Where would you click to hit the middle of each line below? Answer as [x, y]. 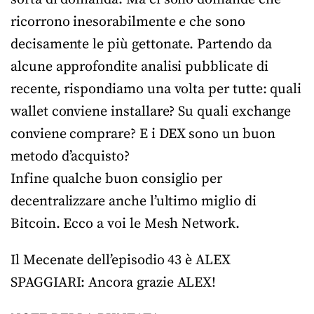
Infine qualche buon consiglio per [117, 179]
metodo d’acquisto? [70, 157]
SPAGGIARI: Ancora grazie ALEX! [114, 283]
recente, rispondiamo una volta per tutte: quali [156, 89]
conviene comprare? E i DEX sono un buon [143, 134]
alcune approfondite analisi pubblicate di [139, 67]
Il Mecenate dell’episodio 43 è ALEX [121, 260]
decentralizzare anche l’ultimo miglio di [134, 202]
